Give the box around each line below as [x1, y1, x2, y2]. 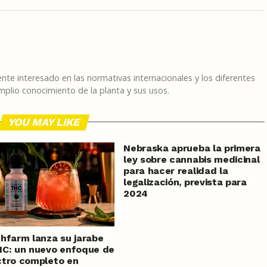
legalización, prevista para [123, 176, 247, 188]
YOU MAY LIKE [7, 116, 82, 128]
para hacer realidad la [123, 164, 228, 176]
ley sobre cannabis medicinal [123, 153, 260, 165]
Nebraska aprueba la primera [123, 142, 260, 154]
